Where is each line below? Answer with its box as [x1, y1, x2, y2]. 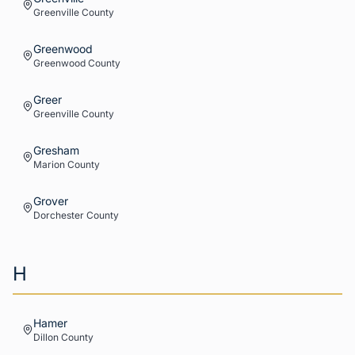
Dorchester [33, 209, 84, 221]
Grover [33, 194, 68, 208]
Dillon [33, 331, 59, 343]
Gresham [33, 143, 79, 157]
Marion [33, 158, 65, 170]
